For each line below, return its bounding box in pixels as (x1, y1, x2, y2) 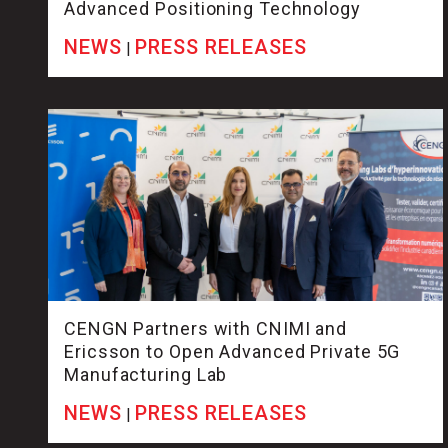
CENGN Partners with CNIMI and (64, 318, 348, 340)
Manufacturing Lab (64, 364, 228, 386)
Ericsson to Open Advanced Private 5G (64, 341, 401, 363)
